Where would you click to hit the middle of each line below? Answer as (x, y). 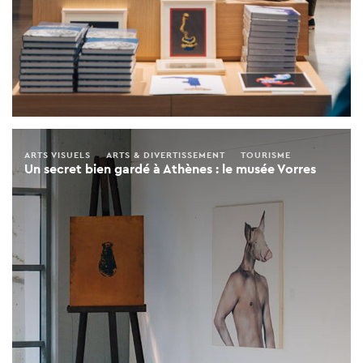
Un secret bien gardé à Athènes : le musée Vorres (170, 169)
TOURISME (266, 155)
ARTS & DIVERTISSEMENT (166, 155)
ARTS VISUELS (58, 155)
